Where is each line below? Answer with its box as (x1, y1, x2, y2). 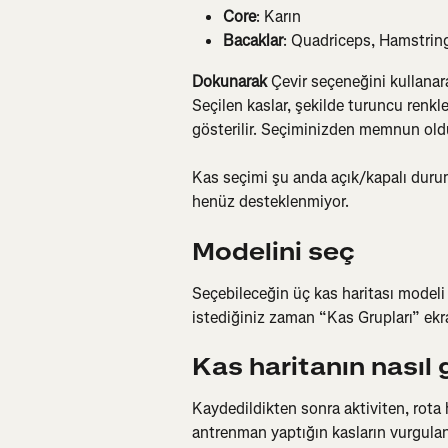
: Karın (256, 5, 301, 27)
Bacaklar (223, 30, 283, 52)
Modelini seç (192, 235, 355, 268)
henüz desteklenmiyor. (192, 191, 349, 213)
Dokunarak (192, 70, 267, 92)
